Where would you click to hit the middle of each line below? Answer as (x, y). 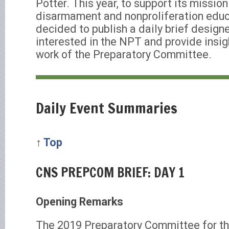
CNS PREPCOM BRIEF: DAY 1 (110, 173)
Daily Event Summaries (107, 108)
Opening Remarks (79, 202)
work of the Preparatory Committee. (124, 54)
